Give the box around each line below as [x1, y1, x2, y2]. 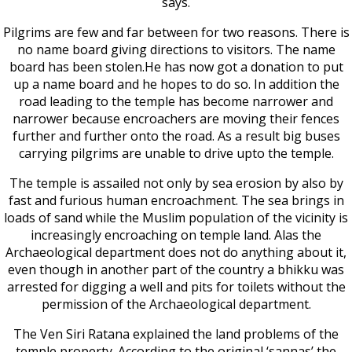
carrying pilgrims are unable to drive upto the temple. [18, 144, 334, 162]
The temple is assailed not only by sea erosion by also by [9, 174, 343, 192]
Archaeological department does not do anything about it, [5, 243, 346, 261]
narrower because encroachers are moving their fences [13, 109, 339, 127]
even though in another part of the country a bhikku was [8, 260, 344, 278]
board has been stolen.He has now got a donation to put [9, 57, 343, 75]
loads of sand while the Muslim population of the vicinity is [4, 208, 348, 226]
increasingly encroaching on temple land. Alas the [31, 225, 321, 244]
